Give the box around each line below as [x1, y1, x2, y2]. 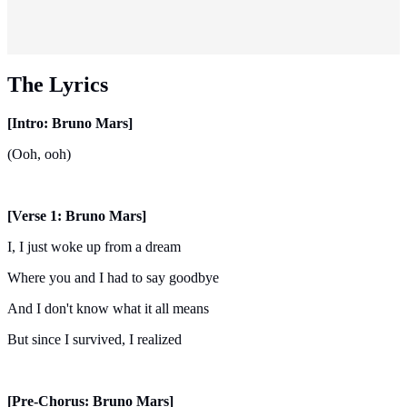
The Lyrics [7, 73, 108, 97]
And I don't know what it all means [7, 301, 209, 317]
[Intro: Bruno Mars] [7, 115, 133, 132]
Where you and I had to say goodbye [7, 270, 219, 286]
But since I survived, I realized [7, 332, 182, 348]
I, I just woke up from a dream [7, 239, 181, 255]
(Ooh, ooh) [7, 146, 71, 163]
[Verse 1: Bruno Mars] [7, 208, 146, 224]
